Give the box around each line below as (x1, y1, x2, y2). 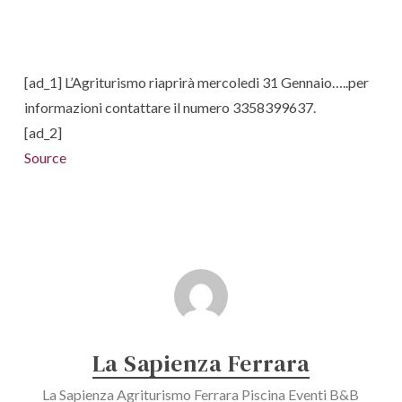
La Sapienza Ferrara (92, 347, 310, 380)
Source (23, 149, 66, 166)
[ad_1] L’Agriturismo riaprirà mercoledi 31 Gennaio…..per (23, 74, 369, 91)
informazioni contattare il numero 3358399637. (23, 99, 316, 116)
